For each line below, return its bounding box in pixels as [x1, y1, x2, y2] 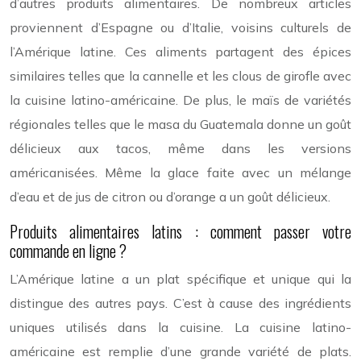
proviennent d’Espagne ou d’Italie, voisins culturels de [10, 19, 351, 35]
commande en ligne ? [10, 238, 127, 263]
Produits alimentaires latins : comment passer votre [10, 218, 351, 243]
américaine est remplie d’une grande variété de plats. [10, 342, 351, 359]
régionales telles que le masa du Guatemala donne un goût [10, 115, 351, 132]
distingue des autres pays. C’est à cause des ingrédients [10, 294, 351, 311]
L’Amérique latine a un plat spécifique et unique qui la [10, 270, 351, 287]
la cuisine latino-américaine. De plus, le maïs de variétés [10, 91, 351, 108]
